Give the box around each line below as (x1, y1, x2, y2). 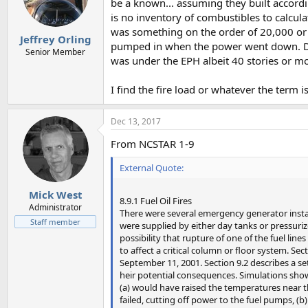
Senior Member (25, 45, 85, 58)
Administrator (29, 201, 82, 213)
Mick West (28, 187, 82, 201)
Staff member (30, 216, 80, 227)
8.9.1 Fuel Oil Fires (120, 194, 192, 207)
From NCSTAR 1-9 (111, 137, 195, 151)
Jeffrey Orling (19, 32, 91, 46)
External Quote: (120, 161, 184, 174)
